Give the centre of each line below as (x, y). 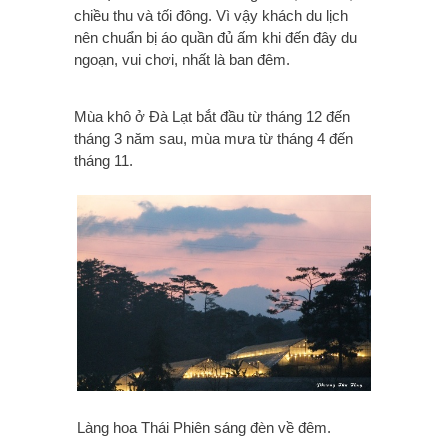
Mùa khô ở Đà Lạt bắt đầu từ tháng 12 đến (212, 116)
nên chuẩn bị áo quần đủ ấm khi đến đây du (215, 37)
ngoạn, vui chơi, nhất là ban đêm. (182, 59)
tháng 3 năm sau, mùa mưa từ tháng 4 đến (213, 138)
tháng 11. (103, 160)
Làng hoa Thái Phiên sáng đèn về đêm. (206, 427)
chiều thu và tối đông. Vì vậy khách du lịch (211, 15)
